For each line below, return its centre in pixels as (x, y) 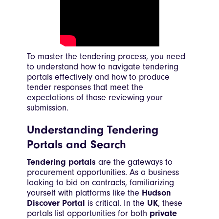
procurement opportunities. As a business (103, 173)
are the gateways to (134, 162)
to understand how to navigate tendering (103, 67)
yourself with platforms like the (84, 193)
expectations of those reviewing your (95, 98)
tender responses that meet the (85, 88)
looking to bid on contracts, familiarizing (100, 183)
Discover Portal (56, 203)
